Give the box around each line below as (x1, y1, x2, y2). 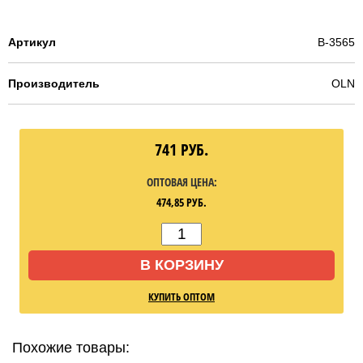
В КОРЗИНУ (139, 257, 224, 274)
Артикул (8, 36, 56, 49)
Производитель (8, 77, 100, 91)
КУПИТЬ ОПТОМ (148, 289, 215, 305)
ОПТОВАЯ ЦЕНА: (146, 174, 217, 190)
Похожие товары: (12, 340, 130, 357)
